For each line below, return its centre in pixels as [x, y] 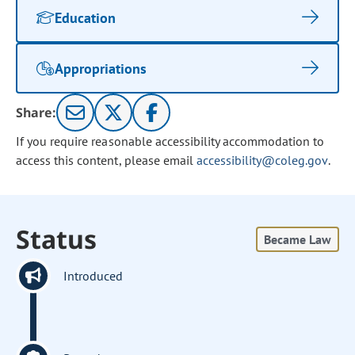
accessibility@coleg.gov [262, 160]
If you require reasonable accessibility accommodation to [170, 141]
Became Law [297, 239]
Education [86, 17]
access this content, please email [106, 160]
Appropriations [101, 68]
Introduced [94, 276]
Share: [36, 113]
